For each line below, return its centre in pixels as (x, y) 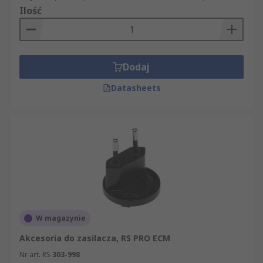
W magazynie (61, 218)
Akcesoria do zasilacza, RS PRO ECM (95, 238)
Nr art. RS (35, 254)
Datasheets (136, 88)
